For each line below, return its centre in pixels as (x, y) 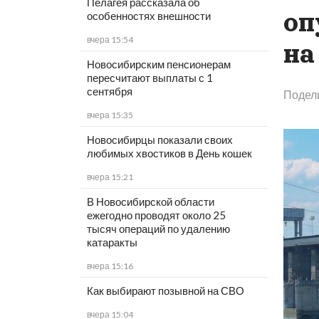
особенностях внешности (148, 16)
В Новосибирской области (150, 202)
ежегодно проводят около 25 (156, 215)
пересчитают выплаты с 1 (150, 78)
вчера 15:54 (110, 40)
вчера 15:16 (110, 266)
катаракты (112, 242)
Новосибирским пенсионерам (158, 64)
